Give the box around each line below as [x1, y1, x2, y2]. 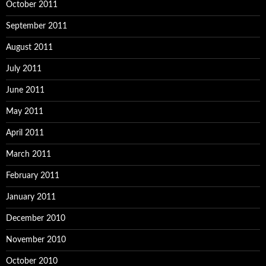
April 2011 [6, 129, 44, 137]
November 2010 [6, 236, 66, 244]
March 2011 [6, 150, 51, 159]
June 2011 [6, 86, 45, 94]
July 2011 [6, 65, 42, 73]
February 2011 [6, 172, 59, 180]
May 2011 [6, 107, 43, 116]
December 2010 [6, 214, 65, 223]
